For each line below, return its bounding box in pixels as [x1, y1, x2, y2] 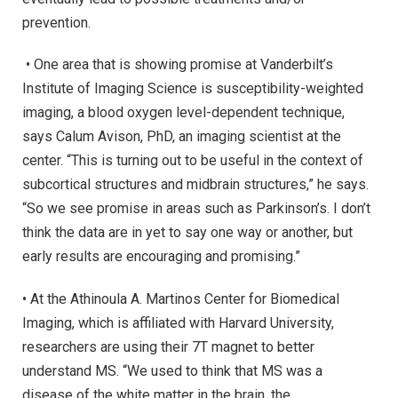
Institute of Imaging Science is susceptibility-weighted [22, 80, 363, 98]
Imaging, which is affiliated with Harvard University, [22, 314, 334, 332]
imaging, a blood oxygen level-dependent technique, [22, 104, 345, 122]
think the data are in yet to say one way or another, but [22, 224, 353, 242]
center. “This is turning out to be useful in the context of [22, 152, 363, 170]
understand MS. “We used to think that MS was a [22, 362, 322, 380]
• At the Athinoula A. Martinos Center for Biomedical [22, 291, 339, 308]
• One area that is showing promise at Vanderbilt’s [22, 56, 333, 74]
